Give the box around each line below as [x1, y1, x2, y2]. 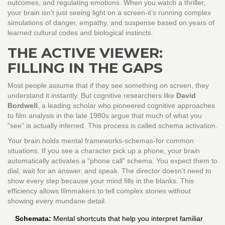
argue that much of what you [109, 111, 202, 120]
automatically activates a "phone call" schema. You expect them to [8, 157, 217, 165]
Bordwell [8, 101, 38, 110]
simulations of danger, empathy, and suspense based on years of [8, 19, 214, 27]
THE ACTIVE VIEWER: [8, 44, 163, 62]
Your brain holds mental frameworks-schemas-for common [8, 137, 194, 145]
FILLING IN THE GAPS [8, 59, 163, 77]
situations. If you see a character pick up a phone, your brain [8, 147, 200, 155]
